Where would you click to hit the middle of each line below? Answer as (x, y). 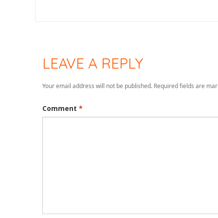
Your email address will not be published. (97, 86)
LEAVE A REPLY (93, 63)
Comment (61, 109)
